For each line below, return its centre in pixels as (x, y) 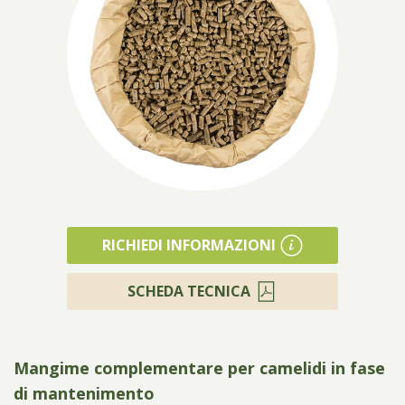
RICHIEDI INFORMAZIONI (189, 245)
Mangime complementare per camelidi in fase (199, 368)
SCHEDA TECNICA (189, 291)
